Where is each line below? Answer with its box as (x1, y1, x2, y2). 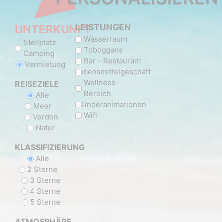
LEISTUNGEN (80, 22, 131, 33)
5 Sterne (30, 197, 60, 207)
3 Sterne (30, 175, 61, 185)
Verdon (32, 112, 58, 122)
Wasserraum (83, 34, 127, 44)
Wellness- (83, 78, 119, 88)
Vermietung (25, 59, 66, 69)
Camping (23, 49, 55, 58)
